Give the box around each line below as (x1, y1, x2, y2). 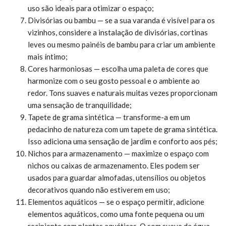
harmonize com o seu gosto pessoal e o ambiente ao (28, 76, 200, 85)
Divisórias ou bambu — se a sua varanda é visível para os (28, 15, 215, 25)
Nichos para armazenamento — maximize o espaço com (28, 148, 209, 158)
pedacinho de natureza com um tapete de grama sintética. (28, 124, 217, 134)
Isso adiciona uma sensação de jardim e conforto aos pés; (28, 136, 217, 146)
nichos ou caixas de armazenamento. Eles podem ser (28, 160, 200, 170)
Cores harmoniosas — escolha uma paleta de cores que (28, 64, 208, 73)
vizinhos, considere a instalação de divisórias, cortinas (28, 27, 208, 37)
